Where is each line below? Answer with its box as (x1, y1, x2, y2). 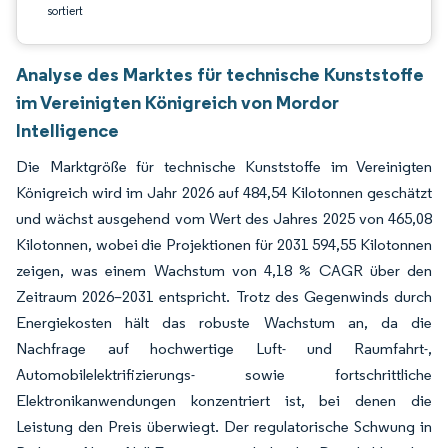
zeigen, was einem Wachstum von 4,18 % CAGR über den (16, 261, 432, 280)
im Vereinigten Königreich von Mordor (16, 90, 339, 114)
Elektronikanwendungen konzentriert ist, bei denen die (16, 391, 432, 410)
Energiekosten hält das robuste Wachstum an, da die (16, 313, 432, 332)
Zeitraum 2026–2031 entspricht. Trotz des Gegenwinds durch (16, 287, 432, 306)
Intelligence (16, 118, 119, 142)
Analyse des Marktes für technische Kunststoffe (16, 62, 424, 86)
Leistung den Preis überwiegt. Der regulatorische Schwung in (16, 417, 432, 436)
